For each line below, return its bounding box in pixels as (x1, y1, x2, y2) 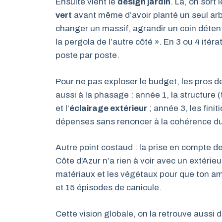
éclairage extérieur (69, 103, 147, 113)
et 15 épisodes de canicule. (55, 183, 162, 192)
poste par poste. (55, 51, 119, 60)
